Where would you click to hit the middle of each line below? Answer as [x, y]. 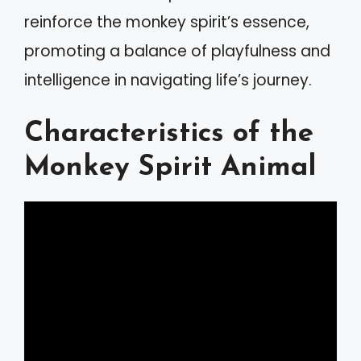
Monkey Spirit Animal [170, 168]
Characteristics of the [169, 134]
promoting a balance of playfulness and [177, 51]
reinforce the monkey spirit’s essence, [167, 22]
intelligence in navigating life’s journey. [168, 80]
